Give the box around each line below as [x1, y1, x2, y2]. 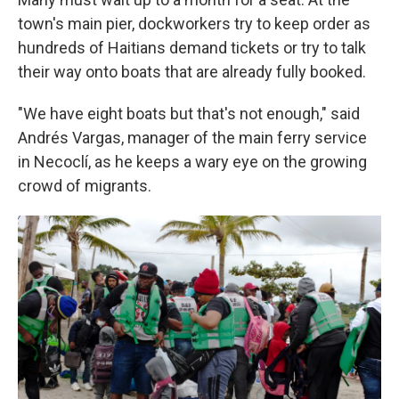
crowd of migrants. [18, 175, 151, 195]
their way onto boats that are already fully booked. [18, 61, 366, 81]
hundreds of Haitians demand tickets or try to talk [18, 37, 366, 57]
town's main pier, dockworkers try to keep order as [18, 13, 370, 33]
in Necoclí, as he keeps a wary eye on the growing [18, 151, 367, 171]
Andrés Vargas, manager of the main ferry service [18, 127, 367, 147]
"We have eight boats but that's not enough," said [18, 103, 360, 123]
